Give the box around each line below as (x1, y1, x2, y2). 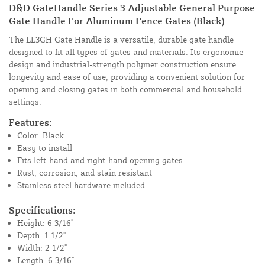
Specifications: (9, 204, 76, 216)
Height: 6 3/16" (17, 218, 73, 228)
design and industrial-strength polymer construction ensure (9, 59, 236, 70)
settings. (9, 96, 41, 107)
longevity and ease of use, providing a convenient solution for (9, 72, 245, 82)
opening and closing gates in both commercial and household (9, 84, 242, 95)
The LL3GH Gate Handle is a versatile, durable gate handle (9, 34, 234, 45)
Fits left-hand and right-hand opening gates (17, 155, 183, 166)
